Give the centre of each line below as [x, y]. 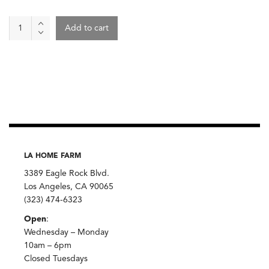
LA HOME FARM [53, 156]
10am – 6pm [48, 246]
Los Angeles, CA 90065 [69, 187]
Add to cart [87, 29]
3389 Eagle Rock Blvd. [67, 174]
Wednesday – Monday [66, 233]
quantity [28, 102]
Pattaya [26, 49]
